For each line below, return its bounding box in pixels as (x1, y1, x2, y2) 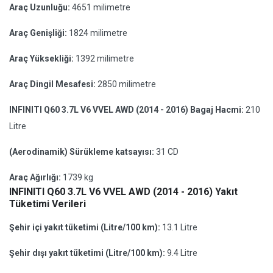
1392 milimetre (76, 54, 134, 63)
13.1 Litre (162, 222, 197, 232)
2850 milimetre (97, 79, 156, 89)
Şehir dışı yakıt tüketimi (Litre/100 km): (9, 248, 167, 258)
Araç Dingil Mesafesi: (9, 79, 97, 89)
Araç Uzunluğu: (9, 2, 72, 12)
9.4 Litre (167, 248, 197, 258)
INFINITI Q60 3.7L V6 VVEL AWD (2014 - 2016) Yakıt (9, 186, 238, 197)
